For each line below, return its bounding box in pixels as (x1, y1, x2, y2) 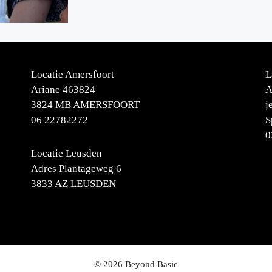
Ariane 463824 (30, 84, 95, 96)
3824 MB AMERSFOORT (30, 99, 140, 111)
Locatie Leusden (30, 148, 102, 160)
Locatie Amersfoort (30, 69, 114, 81)
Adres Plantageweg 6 (30, 163, 121, 175)
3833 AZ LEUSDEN (30, 178, 116, 190)
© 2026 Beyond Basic (94, 259, 178, 270)
